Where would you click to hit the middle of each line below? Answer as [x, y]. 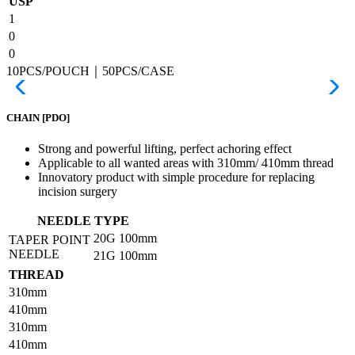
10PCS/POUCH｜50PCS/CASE [90, 71]
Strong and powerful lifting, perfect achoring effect [165, 148]
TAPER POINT [50, 239]
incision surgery [78, 191]
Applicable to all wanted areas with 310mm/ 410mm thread [186, 162]
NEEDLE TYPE [83, 220]
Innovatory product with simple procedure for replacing [176, 177]
